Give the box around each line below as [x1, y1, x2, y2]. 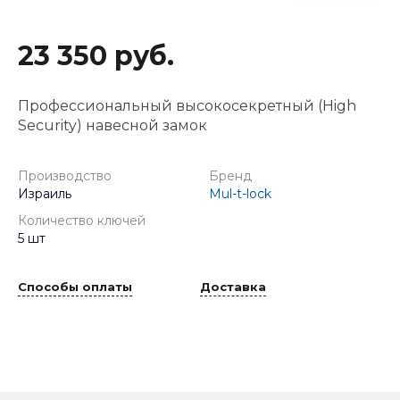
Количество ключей [18, 212, 146, 229]
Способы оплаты [18, 279, 132, 295]
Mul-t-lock [209, 185, 271, 202]
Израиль [18, 185, 71, 202]
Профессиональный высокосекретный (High [18, 96, 356, 114]
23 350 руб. [18, 38, 174, 72]
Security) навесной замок [18, 116, 207, 134]
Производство [18, 167, 112, 184]
